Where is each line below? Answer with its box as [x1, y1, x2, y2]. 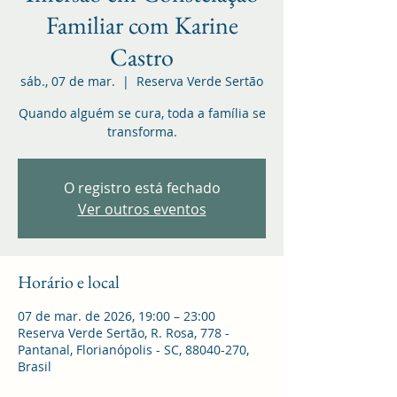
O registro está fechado [63, 177, 221, 198]
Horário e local [18, 269, 120, 293]
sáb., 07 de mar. [20, 72, 115, 90]
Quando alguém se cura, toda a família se [18, 104, 266, 121]
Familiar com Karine [45, 8, 238, 41]
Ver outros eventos [77, 198, 206, 219]
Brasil [18, 357, 51, 375]
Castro [110, 40, 174, 73]
